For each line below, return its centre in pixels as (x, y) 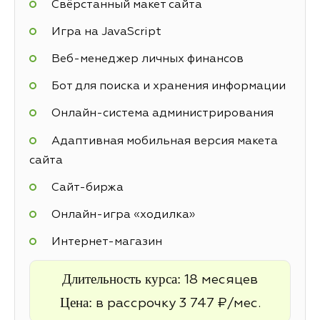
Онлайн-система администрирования (162, 114)
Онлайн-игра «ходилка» (123, 215)
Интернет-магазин (106, 242)
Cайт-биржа (87, 187)
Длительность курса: (123, 279)
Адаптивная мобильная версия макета (164, 141)
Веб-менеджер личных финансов (147, 59)
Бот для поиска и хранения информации (168, 87)
